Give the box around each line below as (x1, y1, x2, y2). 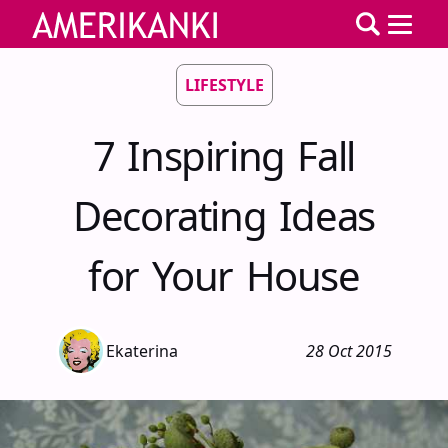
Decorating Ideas (73, 188, 375, 243)
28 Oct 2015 (306, 340, 392, 362)
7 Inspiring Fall (93, 128, 355, 183)
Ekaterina (106, 340, 178, 362)
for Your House (88, 248, 360, 303)
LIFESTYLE (184, 74, 264, 96)
